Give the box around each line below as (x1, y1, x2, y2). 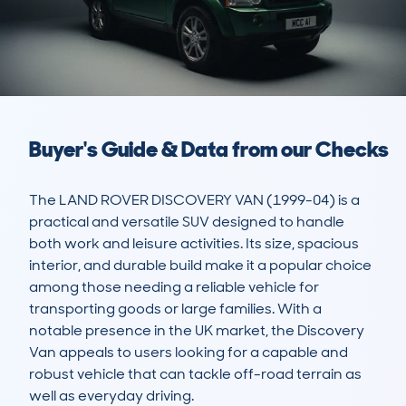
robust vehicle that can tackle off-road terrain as (29, 364, 362, 384)
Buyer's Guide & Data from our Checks (29, 135, 389, 164)
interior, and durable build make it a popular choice (29, 256, 372, 275)
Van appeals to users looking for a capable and (29, 343, 348, 362)
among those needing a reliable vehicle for (29, 277, 319, 297)
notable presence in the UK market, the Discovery (29, 321, 364, 341)
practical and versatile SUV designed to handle (29, 212, 344, 232)
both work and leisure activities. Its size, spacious (29, 234, 359, 254)
